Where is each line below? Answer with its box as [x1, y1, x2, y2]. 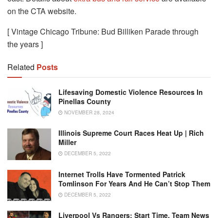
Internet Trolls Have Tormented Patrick [58, 169, 185, 179]
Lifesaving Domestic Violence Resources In [58, 87, 203, 97]
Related [7, 61, 35, 73]
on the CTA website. [7, 5, 76, 17]
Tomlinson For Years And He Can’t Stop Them [58, 178, 210, 188]
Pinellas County [58, 96, 111, 106]
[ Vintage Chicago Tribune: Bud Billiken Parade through [7, 25, 199, 37]
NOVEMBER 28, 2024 [63, 109, 114, 116]
